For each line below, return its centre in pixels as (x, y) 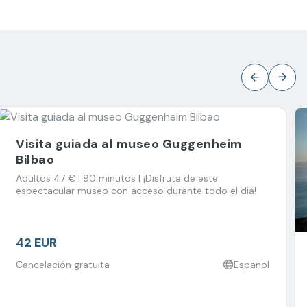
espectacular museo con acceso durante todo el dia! (136, 190)
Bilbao (35, 159)
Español (251, 264)
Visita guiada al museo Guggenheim (129, 144)
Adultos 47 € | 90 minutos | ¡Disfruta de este (117, 178)
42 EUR (36, 242)
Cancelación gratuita (63, 264)
